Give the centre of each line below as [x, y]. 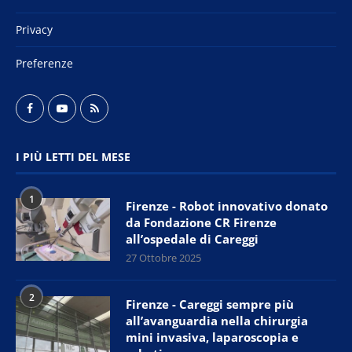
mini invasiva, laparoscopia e [212, 337]
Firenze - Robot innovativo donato [227, 206]
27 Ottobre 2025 [163, 258]
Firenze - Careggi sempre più [210, 304]
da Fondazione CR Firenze [201, 223]
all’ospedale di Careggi [192, 239]
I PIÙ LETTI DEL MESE [73, 157]
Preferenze [44, 64]
